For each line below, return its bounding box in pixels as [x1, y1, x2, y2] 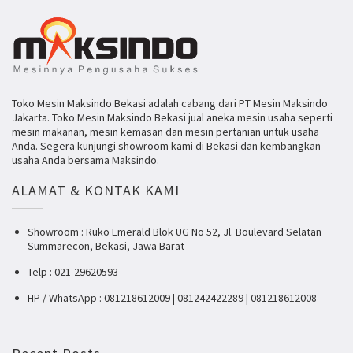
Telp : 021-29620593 [28, 265, 118, 280]
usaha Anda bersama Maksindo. [12, 153, 159, 168]
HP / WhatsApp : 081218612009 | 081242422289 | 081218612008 [28, 291, 317, 306]
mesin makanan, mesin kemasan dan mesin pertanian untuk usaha [12, 124, 319, 139]
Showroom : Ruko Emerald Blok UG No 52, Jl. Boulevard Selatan [28, 225, 321, 240]
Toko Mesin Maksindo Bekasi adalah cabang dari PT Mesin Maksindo [12, 96, 328, 111]
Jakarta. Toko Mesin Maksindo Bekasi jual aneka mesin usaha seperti [12, 110, 333, 125]
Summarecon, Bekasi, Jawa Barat [28, 239, 184, 254]
